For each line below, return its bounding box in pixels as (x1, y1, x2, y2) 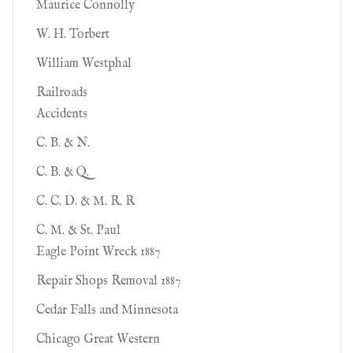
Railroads (36, 85, 87, 101)
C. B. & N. (36, 136, 90, 151)
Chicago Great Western (36, 332, 160, 347)
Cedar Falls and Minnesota (36, 303, 178, 318)
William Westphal (36, 56, 132, 72)
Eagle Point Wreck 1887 (36, 244, 160, 260)
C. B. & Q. (36, 165, 89, 180)
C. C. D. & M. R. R (36, 194, 135, 210)
